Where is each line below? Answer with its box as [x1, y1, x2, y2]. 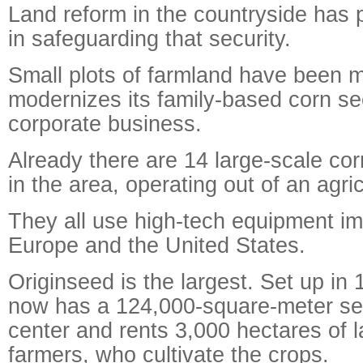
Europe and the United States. [8, 233, 305, 258]
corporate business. [8, 111, 202, 136]
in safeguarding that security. [8, 26, 291, 51]
